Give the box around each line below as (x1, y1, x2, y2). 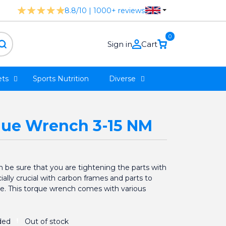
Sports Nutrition (33, 74, 89, 83)
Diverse (109, 74, 136, 83)
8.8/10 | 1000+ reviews (65, 6, 145, 15)
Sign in (107, 39, 132, 49)
